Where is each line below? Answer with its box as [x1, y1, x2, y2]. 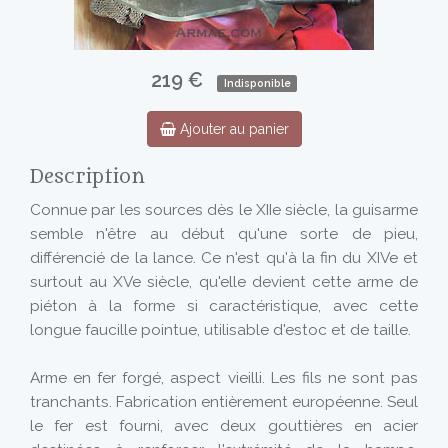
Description [30, 166, 145, 188]
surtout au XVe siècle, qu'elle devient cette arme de [30, 273, 418, 291]
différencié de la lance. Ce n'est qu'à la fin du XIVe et [30, 249, 418, 267]
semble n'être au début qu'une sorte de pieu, [30, 225, 418, 243]
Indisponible [223, 77, 291, 89]
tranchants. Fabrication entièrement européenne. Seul [30, 393, 418, 411]
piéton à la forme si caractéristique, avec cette [30, 297, 418, 315]
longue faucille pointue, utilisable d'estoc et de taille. [30, 321, 411, 339]
